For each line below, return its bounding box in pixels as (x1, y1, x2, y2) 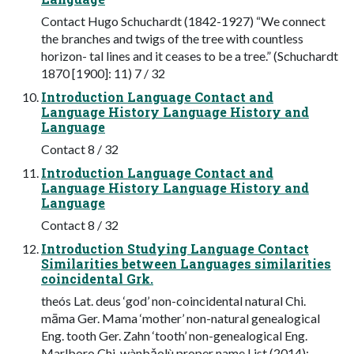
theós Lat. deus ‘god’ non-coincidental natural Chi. (41, 292, 306, 308)
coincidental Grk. (41, 269, 153, 287)
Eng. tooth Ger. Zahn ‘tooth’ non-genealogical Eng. (41, 327, 307, 343)
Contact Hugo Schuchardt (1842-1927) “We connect (41, 13, 326, 28)
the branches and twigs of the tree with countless (41, 30, 303, 46)
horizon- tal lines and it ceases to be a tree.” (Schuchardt (41, 47, 338, 63)
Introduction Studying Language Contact (41, 239, 309, 257)
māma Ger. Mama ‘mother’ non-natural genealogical (41, 310, 320, 326)
